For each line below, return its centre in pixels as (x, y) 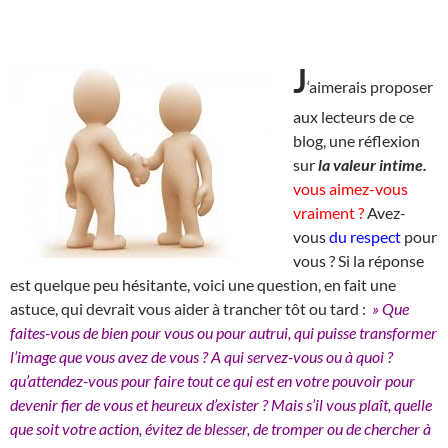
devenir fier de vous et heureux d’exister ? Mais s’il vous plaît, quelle (221, 404)
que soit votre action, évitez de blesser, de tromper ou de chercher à (220, 428)
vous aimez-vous (350, 188)
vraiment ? (328, 212)
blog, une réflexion (356, 140)
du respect (365, 236)
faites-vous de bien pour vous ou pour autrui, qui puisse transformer (223, 332)
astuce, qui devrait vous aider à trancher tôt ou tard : (189, 308)
